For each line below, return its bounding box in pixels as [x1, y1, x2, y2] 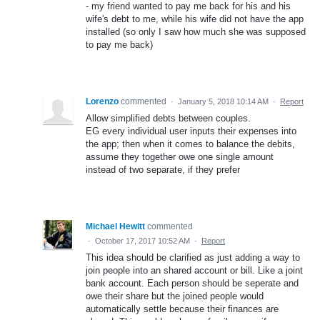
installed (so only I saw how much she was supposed [86, 26, 306, 38]
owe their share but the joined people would [86, 291, 264, 302]
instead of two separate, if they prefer [86, 164, 240, 176]
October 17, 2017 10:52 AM [95, 236, 190, 246]
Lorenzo [86, 96, 119, 107]
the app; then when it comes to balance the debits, [86, 139, 295, 150]
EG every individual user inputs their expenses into [86, 126, 296, 137]
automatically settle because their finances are [86, 304, 279, 315]
